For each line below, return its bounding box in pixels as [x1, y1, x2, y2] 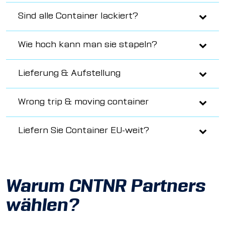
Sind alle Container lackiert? [18, 13, 138, 21]
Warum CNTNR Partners [6, 180, 206, 196]
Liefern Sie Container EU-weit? [18, 127, 149, 135]
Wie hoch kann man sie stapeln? [18, 41, 157, 49]
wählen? [6, 199, 79, 215]
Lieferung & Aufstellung [18, 70, 121, 78]
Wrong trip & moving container [18, 98, 149, 106]
